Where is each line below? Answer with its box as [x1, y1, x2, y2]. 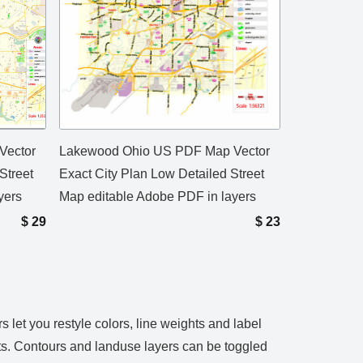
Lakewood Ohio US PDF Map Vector [59, 143, 270, 158]
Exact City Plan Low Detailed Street [59, 166, 264, 181]
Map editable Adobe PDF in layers [59, 189, 256, 203]
